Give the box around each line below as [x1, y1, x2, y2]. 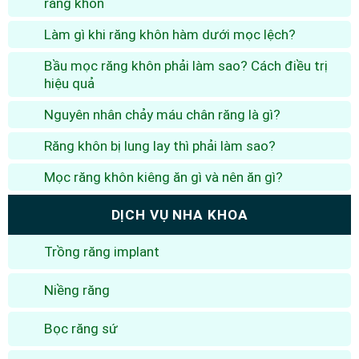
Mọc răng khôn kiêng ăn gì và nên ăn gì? [44, 168, 283, 185]
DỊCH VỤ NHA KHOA [111, 206, 248, 223]
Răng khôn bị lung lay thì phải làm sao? [44, 137, 276, 154]
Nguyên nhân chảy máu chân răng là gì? [44, 106, 280, 123]
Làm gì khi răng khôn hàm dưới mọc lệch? [44, 26, 296, 42]
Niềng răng [44, 281, 110, 298]
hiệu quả [44, 75, 95, 91]
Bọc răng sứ [44, 320, 118, 337]
